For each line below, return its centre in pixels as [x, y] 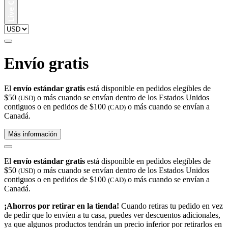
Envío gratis [46, 63]
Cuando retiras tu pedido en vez [171, 206]
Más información [33, 134]
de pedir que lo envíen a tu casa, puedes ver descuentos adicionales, [112, 215]
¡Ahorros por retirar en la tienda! [62, 206]
